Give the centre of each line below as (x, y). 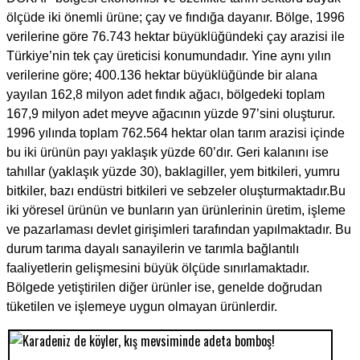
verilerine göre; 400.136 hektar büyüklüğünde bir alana (162, 76)
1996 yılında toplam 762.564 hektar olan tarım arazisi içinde (176, 133)
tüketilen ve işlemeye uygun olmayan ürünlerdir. (142, 307)
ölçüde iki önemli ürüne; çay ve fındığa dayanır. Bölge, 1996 (176, 18)
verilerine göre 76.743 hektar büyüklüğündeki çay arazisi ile (176, 37)
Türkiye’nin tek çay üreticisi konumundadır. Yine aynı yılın (169, 56)
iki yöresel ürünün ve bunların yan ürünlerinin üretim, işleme (176, 211)
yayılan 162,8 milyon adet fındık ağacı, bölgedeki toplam (166, 95)
